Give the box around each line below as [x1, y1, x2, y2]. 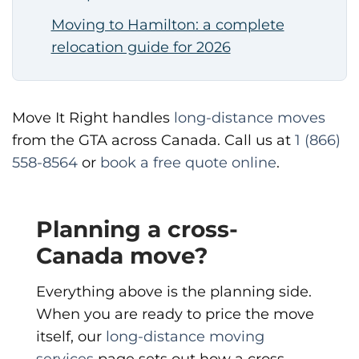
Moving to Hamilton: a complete [50, 14, 284, 34]
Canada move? [36, 242, 208, 270]
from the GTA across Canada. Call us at [12, 130, 295, 149]
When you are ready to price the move [36, 305, 314, 324]
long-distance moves [174, 107, 325, 127]
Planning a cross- [36, 216, 238, 244]
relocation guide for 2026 [50, 37, 231, 56]
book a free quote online [100, 152, 276, 171]
